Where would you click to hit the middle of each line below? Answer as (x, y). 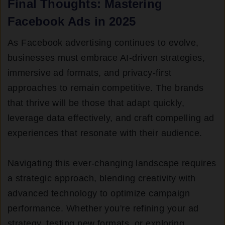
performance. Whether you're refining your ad (103, 209)
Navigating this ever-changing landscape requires (112, 163)
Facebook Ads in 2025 (72, 22)
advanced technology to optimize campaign (99, 194)
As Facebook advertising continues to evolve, (103, 43)
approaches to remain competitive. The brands (106, 88)
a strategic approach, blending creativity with (102, 179)
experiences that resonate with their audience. (105, 133)
